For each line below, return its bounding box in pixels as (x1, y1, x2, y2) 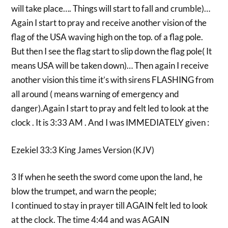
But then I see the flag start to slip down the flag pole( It (11, 46, 212, 56)
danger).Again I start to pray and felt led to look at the (11, 103, 209, 113)
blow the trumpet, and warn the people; (11, 186, 157, 196)
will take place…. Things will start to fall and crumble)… (11, 3, 211, 14)
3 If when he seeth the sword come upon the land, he (11, 172, 203, 182)
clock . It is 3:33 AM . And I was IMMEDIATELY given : (11, 117, 210, 128)
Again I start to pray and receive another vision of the (11, 17, 207, 28)
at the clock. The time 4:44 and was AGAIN (11, 214, 170, 225)
